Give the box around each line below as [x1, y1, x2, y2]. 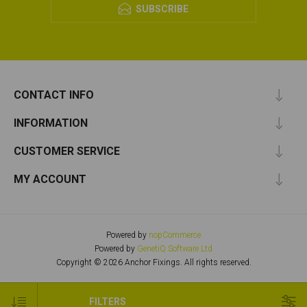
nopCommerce [149, 230, 201, 240]
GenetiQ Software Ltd [137, 244, 212, 254]
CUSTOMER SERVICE [14, 145, 120, 158]
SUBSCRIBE [136, 3, 188, 14]
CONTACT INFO [14, 88, 94, 101]
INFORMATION [14, 116, 88, 130]
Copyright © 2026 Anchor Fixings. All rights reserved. [56, 258, 251, 267]
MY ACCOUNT [14, 173, 86, 186]
